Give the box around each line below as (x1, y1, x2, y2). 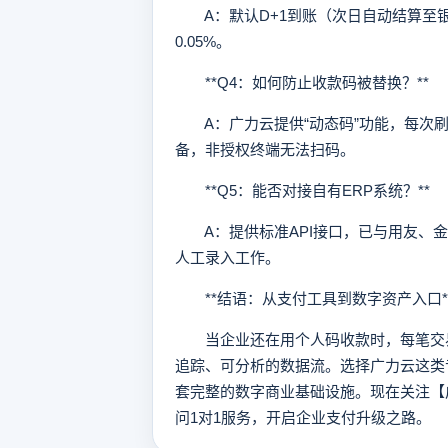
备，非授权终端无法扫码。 (175, 141, 355, 158)
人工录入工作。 (175, 249, 280, 266)
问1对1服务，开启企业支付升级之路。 (175, 409, 431, 426)
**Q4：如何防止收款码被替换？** (175, 74, 429, 91)
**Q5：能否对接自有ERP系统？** (175, 182, 430, 199)
